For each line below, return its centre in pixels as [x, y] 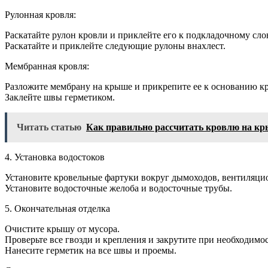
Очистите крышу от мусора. [62, 229]
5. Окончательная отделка [57, 208]
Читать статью [49, 127]
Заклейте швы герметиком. [60, 97]
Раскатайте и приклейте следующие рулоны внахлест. [115, 45]
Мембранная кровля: [47, 66]
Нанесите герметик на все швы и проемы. [91, 250]
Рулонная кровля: [40, 14]
